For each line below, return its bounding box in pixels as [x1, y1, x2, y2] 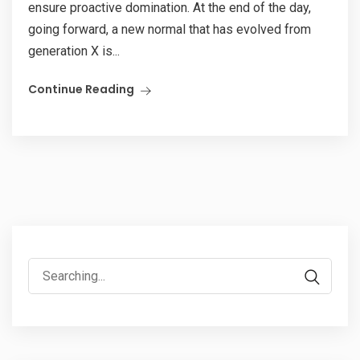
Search [27, 260, 66, 276]
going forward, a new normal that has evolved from [28, 22, 311, 37]
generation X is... [28, 43, 120, 59]
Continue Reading [28, 81, 134, 97]
